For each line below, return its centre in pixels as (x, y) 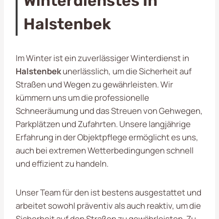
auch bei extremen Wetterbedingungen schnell (105, 150)
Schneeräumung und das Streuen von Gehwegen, (109, 110)
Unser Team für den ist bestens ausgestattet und (109, 192)
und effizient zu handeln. (62, 163)
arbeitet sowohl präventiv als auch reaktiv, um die (108, 205)
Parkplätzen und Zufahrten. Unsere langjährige (103, 124)
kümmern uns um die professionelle (82, 97)
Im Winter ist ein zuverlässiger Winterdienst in (102, 58)
